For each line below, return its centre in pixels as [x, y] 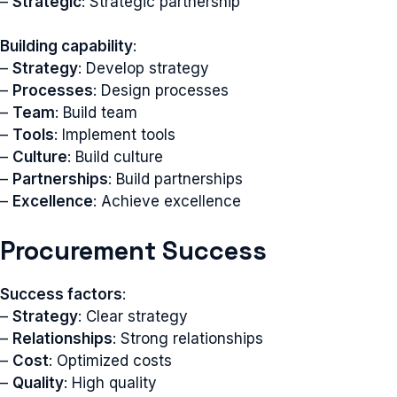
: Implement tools [115, 135]
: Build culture [115, 157]
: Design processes [161, 90]
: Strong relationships [188, 338]
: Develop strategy [144, 68]
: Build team [96, 113]
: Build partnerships [175, 179]
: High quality [110, 382]
